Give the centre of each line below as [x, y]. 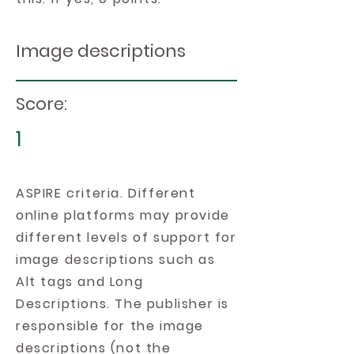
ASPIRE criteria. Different [106, 193]
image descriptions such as [116, 260]
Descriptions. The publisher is [123, 304]
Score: [41, 104]
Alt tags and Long [80, 282]
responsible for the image [110, 326]
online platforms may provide [123, 215]
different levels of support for [126, 237]
